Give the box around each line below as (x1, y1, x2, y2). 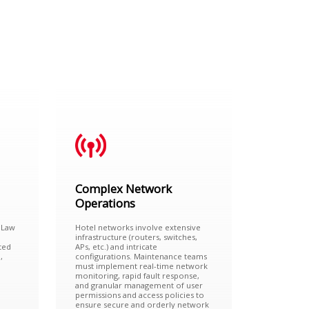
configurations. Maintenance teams (75, 250, 208, 261)
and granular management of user (75, 279, 203, 290)
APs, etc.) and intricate (75, 241, 158, 252)
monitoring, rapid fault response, (75, 270, 200, 281)
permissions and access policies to (75, 289, 205, 300)
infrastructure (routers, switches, (75, 231, 198, 242)
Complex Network (75, 181, 172, 197)
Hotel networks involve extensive (75, 221, 201, 232)
